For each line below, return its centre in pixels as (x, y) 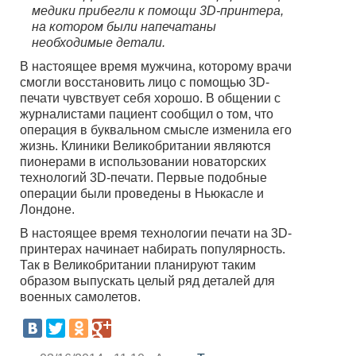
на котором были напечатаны (124, 26)
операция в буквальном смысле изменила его (156, 130)
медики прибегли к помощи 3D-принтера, (158, 10)
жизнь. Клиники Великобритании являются (145, 145)
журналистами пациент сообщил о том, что (147, 114)
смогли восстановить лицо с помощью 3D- (145, 82)
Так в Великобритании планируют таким (138, 265)
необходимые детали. (99, 42)
